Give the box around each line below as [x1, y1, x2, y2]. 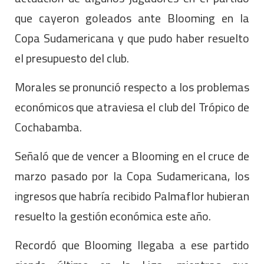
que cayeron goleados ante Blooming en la [15, 6, 249, 29]
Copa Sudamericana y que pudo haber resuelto [15, 27, 249, 49]
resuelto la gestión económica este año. [15, 204, 211, 227]
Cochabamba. [15, 115, 84, 138]
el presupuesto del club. [15, 47, 138, 69]
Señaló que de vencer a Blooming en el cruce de [15, 144, 249, 167]
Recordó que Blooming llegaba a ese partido [15, 233, 249, 256]
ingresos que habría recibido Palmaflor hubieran [15, 184, 249, 207]
